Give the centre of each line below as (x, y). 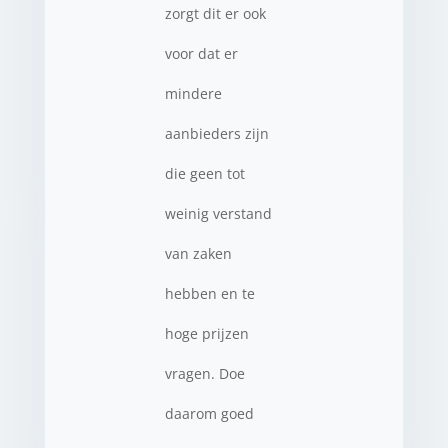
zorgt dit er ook (215, 13)
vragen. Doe (204, 373)
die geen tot (204, 173)
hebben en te (209, 293)
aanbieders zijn (216, 133)
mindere (193, 93)
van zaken (198, 253)
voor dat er (201, 53)
